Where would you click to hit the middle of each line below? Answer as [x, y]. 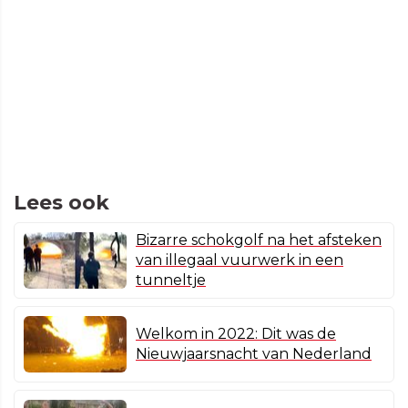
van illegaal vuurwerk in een [240, 260]
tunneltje [171, 280]
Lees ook [61, 202]
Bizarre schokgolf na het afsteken [259, 240]
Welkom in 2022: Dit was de [236, 333]
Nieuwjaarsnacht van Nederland [254, 353]
